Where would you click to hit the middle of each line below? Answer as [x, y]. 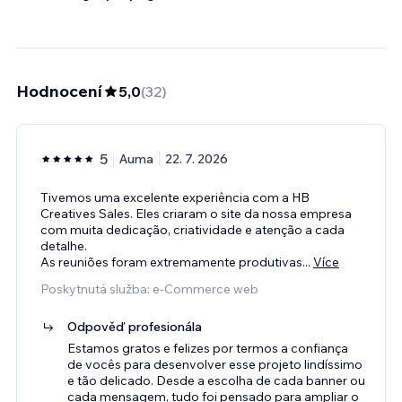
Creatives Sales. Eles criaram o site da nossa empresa [196, 213]
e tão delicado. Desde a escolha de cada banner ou [216, 380]
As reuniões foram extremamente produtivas [171, 262]
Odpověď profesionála [135, 326]
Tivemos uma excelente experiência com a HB [175, 197]
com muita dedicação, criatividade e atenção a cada [192, 229]
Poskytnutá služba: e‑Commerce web [149, 288]
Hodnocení [59, 91]
